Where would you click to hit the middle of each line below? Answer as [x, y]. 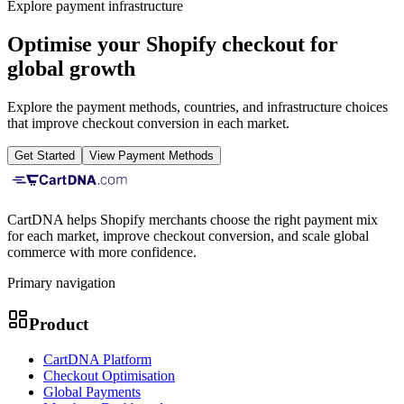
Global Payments [92, 391]
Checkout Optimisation [109, 375]
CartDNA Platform [97, 359]
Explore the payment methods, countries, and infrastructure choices [197, 107]
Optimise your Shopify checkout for [173, 45]
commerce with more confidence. [102, 252]
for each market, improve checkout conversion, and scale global [188, 236]
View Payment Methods [151, 156]
